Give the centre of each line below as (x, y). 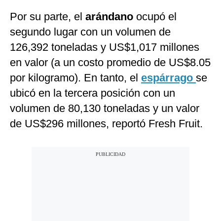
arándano (111, 17)
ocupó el (156, 17)
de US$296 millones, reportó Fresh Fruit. (106, 124)
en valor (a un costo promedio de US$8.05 (110, 63)
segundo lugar (44, 32)
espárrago (168, 78)
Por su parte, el (48, 17)
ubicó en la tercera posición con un (92, 93)
